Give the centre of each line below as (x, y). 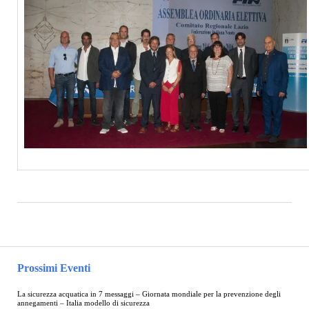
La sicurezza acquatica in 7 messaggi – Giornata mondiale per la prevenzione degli (149, 295)
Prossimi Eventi (53, 268)
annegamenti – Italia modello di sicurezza (83, 303)
